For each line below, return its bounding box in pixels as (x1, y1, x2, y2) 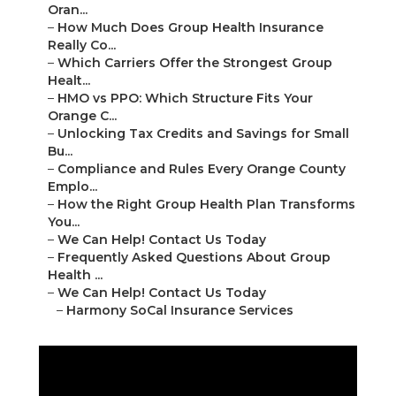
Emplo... (48, 179, 97, 195)
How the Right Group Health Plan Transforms (57, 196, 355, 213)
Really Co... (48, 37, 116, 54)
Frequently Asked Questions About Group (57, 249, 331, 266)
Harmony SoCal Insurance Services (66, 302, 293, 319)
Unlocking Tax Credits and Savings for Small (57, 126, 349, 142)
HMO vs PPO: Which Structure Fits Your (57, 90, 313, 107)
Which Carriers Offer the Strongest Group (57, 55, 332, 72)
